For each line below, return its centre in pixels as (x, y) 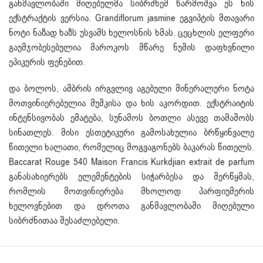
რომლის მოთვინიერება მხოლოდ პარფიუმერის (131, 192)
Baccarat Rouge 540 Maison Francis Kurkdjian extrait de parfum (131, 162)
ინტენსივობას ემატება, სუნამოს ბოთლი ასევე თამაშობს (131, 118)
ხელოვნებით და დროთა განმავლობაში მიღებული (131, 206)
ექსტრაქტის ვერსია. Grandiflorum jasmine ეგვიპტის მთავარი (131, 18)
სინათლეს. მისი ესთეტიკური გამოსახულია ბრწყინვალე (131, 133)
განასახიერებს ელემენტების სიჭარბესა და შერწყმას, (131, 177)
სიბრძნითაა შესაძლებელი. (64, 221)
